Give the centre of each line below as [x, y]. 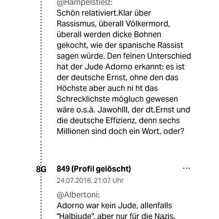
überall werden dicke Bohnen [109, 35]
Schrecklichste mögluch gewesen [117, 99]
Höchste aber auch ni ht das [107, 88]
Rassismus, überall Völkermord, [113, 24]
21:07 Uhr [109, 181]
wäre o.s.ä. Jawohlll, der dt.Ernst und [123, 110]
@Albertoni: [78, 195]
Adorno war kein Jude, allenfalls [114, 206]
